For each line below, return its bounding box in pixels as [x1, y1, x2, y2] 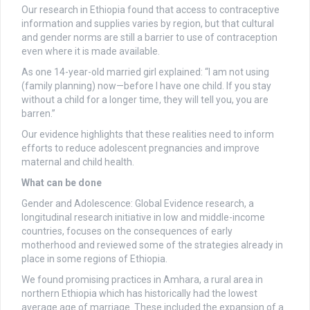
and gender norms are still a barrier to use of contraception [21, 32, 277, 44]
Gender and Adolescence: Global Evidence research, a [21, 198, 254, 210]
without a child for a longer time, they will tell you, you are [21, 94, 268, 106]
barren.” [21, 108, 55, 120]
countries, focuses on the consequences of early [21, 226, 232, 237]
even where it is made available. [21, 46, 160, 57]
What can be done [21, 177, 102, 189]
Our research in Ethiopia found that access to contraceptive [21, 4, 280, 16]
